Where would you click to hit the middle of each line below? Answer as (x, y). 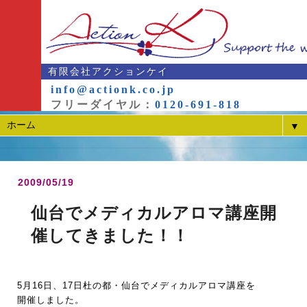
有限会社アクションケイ (108, 71)
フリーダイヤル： (103, 105)
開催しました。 (51, 300)
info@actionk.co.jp (113, 89)
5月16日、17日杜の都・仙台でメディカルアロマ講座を (136, 285)
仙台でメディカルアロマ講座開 (154, 213)
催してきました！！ (110, 235)
